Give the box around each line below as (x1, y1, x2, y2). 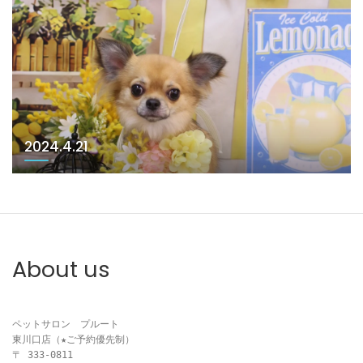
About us (12, 254, 110, 285)
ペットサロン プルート (12, 318, 119, 331)
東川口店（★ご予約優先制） (12, 334, 135, 346)
